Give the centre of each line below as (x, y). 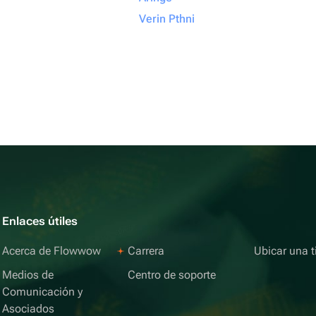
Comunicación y (43, 292)
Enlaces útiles (40, 221)
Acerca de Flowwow (52, 251)
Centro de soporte (172, 275)
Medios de (28, 275)
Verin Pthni (167, 19)
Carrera (146, 251)
